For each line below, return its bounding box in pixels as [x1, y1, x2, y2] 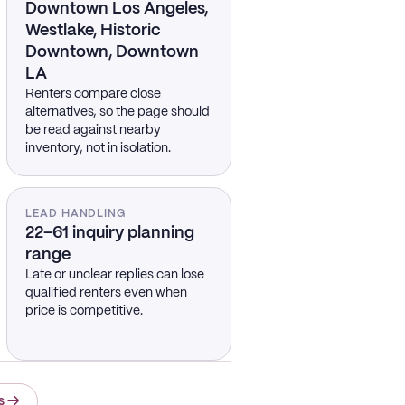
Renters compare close [24, 88, 161, 100]
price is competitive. [24, 305, 143, 317]
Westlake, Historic [24, 23, 161, 39]
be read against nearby [24, 124, 161, 137]
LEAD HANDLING [24, 209, 127, 219]
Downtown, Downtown [24, 44, 199, 61]
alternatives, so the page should [24, 106, 210, 118]
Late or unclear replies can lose [24, 268, 204, 281]
